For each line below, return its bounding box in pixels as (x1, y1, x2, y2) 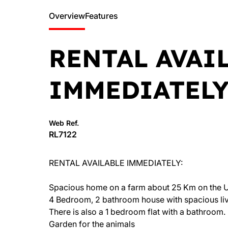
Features (85, 11, 118, 21)
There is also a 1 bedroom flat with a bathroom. (49, 207, 225, 217)
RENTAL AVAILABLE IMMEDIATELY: (49, 158, 183, 168)
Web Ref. (49, 119, 79, 127)
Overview (49, 11, 85, 21)
